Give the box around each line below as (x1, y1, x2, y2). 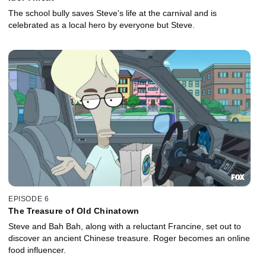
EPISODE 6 (8, 195, 49, 204)
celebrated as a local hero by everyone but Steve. (8, 20, 195, 30)
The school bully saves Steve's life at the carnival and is (8, 8, 217, 18)
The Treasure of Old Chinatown (8, 206, 140, 216)
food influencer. (8, 245, 66, 255)
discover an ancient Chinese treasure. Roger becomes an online (8, 233, 250, 243)
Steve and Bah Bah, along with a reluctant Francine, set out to (8, 221, 241, 232)
